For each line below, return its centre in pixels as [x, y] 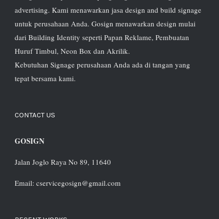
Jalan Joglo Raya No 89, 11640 [63, 162]
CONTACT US [35, 115]
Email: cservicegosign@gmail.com [68, 183]
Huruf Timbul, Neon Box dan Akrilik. [72, 51]
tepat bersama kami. [45, 78]
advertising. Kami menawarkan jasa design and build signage [108, 10]
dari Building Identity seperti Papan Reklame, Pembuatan [102, 37]
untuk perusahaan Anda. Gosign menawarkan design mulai [105, 24]
